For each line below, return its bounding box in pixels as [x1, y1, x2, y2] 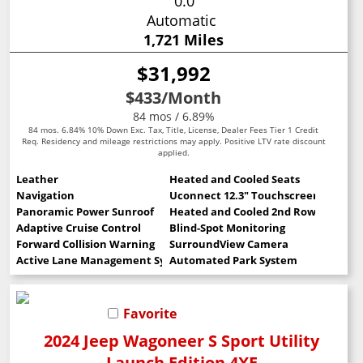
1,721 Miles [143, 30, 224, 50]
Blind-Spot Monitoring [169, 220, 285, 236]
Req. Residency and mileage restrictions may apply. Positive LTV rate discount [21, 135, 326, 147]
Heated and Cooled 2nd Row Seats [169, 204, 347, 220]
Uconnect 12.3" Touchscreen [169, 188, 320, 203]
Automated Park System [169, 253, 297, 268]
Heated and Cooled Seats [169, 172, 300, 187]
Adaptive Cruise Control [16, 220, 142, 236]
